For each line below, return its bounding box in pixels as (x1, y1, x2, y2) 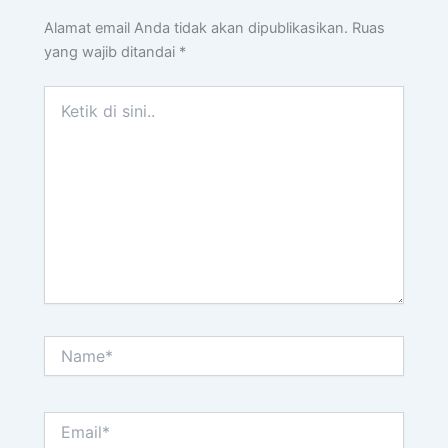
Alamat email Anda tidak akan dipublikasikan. (44, 19, 349, 38)
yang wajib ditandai (44, 43, 180, 62)
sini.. (43, 126, 74, 144)
